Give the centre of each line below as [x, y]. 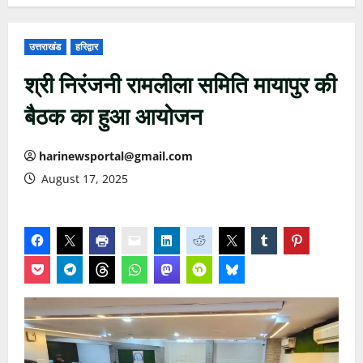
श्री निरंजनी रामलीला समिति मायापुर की [180, 83]
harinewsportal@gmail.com [116, 156]
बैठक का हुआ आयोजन [113, 115]
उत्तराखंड [45, 47]
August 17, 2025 [83, 179]
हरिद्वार [86, 47]
